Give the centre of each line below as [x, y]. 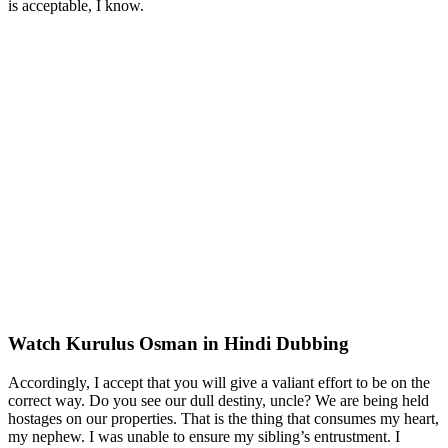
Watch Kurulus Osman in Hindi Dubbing [178, 344]
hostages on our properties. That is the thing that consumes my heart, [223, 419]
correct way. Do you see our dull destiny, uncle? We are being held [218, 401]
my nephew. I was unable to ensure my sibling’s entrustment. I [204, 437]
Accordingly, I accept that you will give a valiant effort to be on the [219, 383]
